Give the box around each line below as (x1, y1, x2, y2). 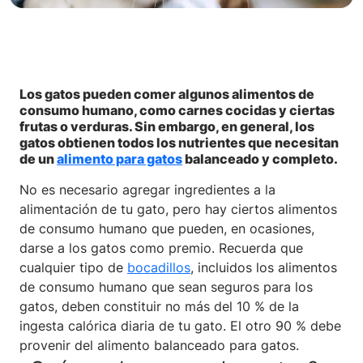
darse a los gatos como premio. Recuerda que (19, 239, 303, 256)
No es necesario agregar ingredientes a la (19, 181, 275, 198)
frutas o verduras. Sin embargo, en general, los (19, 117, 314, 135)
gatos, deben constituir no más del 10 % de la (19, 297, 299, 314)
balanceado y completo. (182, 150, 338, 167)
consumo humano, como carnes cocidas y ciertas (19, 101, 335, 118)
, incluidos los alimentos (190, 258, 337, 275)
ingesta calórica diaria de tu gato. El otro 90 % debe (19, 317, 341, 334)
